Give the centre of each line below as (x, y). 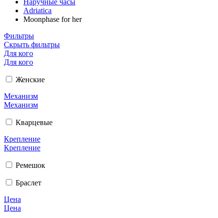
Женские (30, 79)
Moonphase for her (53, 19)
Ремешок (30, 165)
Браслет (28, 182)
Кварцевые (34, 122)
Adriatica (37, 10)
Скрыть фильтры (32, 44)
